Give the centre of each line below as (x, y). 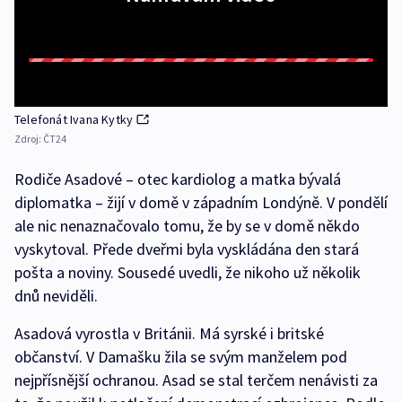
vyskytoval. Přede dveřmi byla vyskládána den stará (187, 249)
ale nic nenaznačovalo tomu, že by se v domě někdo (187, 226)
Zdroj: (29, 139)
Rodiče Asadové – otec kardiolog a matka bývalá (178, 179)
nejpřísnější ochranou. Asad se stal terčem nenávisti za (196, 380)
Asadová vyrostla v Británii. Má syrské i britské (169, 334)
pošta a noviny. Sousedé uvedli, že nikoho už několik (188, 273)
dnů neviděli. (56, 296)
